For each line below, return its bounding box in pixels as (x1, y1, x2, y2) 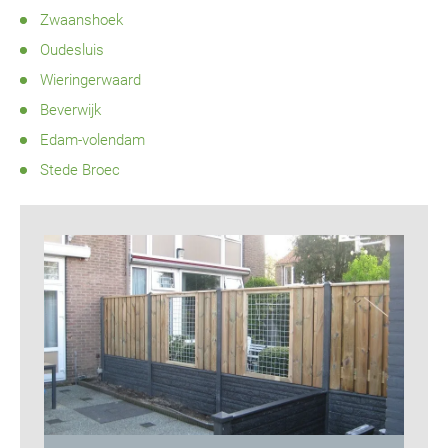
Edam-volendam (40, 131, 145, 149)
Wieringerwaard (40, 71, 141, 89)
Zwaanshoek (40, 11, 123, 29)
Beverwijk (40, 101, 101, 119)
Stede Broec (40, 161, 120, 179)
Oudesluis (40, 41, 104, 59)
